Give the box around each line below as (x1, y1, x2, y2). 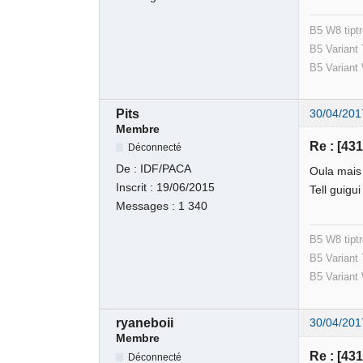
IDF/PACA (140, 163, 192, 176)
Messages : (116, 200, 179, 213)
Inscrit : (116, 181, 157, 194)
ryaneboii (116, 316, 174, 331)
